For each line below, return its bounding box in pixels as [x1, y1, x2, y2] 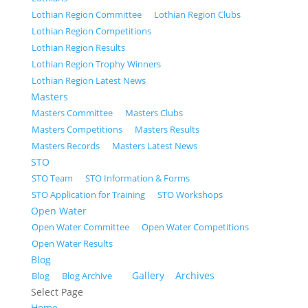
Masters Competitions [31, 123, 122, 135]
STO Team [31, 172, 73, 184]
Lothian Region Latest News [31, 74, 146, 87]
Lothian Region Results [31, 41, 125, 54]
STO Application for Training [31, 188, 145, 201]
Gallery [131, 269, 164, 282]
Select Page [30, 285, 83, 298]
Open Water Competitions [141, 221, 249, 233]
